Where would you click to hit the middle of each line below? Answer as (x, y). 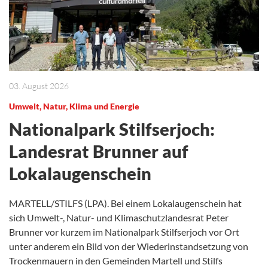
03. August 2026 (39, 86)
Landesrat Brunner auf (99, 151)
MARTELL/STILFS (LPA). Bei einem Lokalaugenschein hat (125, 203)
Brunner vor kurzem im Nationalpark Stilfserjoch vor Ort (124, 232)
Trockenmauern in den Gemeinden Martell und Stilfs (116, 260)
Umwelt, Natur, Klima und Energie (74, 106)
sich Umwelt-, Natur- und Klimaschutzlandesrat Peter (119, 217)
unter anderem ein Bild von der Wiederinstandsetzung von (129, 246)
